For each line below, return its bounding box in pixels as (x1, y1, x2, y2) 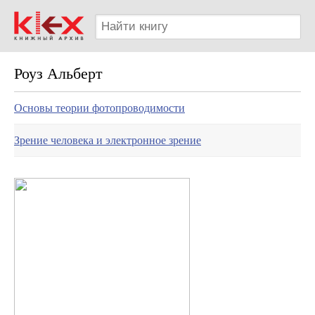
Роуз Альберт (14, 65, 103, 82)
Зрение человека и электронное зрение (14, 134, 201, 146)
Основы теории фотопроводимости (14, 102, 185, 114)
